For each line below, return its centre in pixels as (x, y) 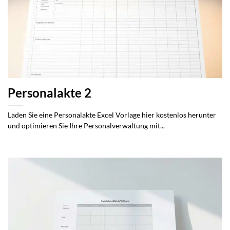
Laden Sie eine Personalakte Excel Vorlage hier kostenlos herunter (112, 115)
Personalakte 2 (50, 93)
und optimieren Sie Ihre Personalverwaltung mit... (86, 126)
